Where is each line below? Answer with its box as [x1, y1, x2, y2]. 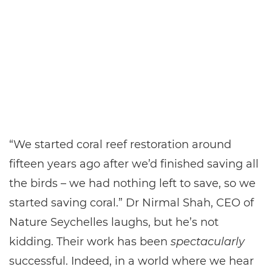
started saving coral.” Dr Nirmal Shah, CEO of [9, 196, 254, 209]
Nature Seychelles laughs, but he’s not [9, 216, 219, 229]
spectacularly [171, 235, 245, 248]
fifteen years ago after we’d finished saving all [9, 157, 259, 171]
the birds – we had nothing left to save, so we [9, 177, 256, 190]
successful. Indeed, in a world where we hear [9, 254, 254, 268]
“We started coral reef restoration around [9, 138, 231, 151]
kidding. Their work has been [9, 235, 171, 248]
